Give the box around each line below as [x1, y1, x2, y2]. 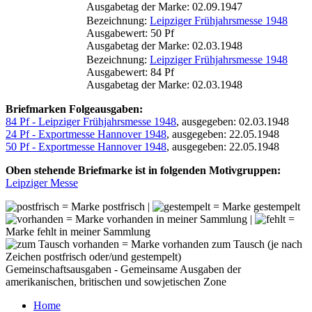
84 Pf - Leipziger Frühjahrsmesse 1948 [6, 115, 176, 127]
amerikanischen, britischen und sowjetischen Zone [6, 275, 226, 288]
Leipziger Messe [6, 176, 78, 189]
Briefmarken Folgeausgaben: [6, 102, 143, 115]
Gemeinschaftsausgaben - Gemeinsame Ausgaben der [6, 263, 241, 275]
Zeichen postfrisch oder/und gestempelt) [6, 250, 181, 263]
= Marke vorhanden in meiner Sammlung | [63, 212, 255, 225]
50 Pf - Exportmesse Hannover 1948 [6, 140, 166, 153]
